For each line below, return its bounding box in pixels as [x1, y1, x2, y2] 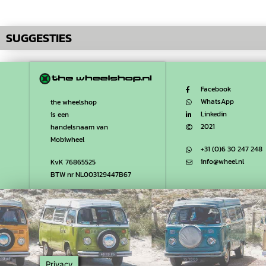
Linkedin [200, 109, 227, 120]
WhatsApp [200, 96, 234, 107]
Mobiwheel [50, 134, 84, 145]
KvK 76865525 [50, 157, 96, 168]
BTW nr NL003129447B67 [50, 169, 131, 180]
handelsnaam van [50, 122, 108, 133]
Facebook [200, 84, 231, 95]
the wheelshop [50, 97, 97, 108]
